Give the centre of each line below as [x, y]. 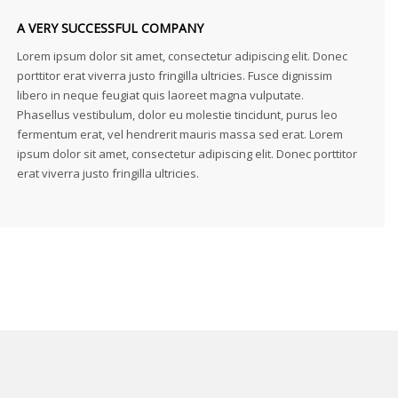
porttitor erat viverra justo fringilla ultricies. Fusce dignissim [175, 76]
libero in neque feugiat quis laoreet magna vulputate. [160, 95]
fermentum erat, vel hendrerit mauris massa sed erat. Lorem [180, 134]
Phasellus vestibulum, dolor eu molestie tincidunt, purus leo [177, 115]
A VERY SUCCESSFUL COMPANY [110, 28]
